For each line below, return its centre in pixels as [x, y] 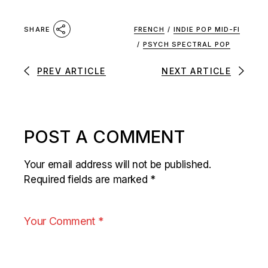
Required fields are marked [87, 179]
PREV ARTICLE [71, 71]
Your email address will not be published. [118, 164]
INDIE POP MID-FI [207, 29]
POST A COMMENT [105, 136]
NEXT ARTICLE [197, 71]
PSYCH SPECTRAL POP [187, 44]
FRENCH [149, 29]
